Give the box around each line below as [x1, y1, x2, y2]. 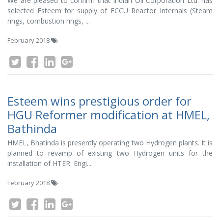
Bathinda [7, 120, 57, 137]
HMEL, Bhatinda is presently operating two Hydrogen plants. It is [7, 138, 213, 147]
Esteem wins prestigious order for [7, 93, 192, 109]
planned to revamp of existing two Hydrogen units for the [7, 148, 213, 158]
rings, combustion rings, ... [7, 16, 90, 26]
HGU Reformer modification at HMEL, [7, 107, 210, 123]
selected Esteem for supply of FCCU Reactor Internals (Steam [7, 6, 213, 15]
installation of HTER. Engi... [7, 159, 91, 168]
